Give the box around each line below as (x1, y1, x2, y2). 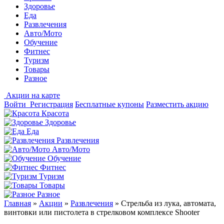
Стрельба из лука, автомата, (121, 199, 216, 207)
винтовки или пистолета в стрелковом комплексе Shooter (4, 208, 199, 216)
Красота (41, 109, 69, 117)
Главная (4, 199, 31, 207)
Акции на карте (6, 91, 60, 99)
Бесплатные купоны (75, 100, 144, 108)
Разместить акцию (146, 100, 208, 108)
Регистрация (30, 100, 73, 108)
